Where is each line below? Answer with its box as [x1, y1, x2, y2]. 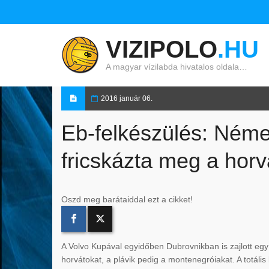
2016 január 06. [101, 94, 153, 103]
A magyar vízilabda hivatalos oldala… [106, 62, 247, 71]
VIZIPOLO [106, 36, 217, 62]
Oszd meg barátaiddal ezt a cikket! [61, 195, 193, 204]
